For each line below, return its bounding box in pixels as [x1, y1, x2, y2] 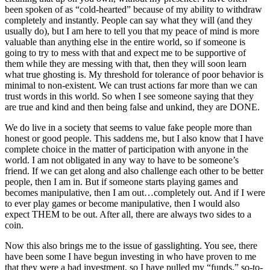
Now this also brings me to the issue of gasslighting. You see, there [5, 240, 257, 251]
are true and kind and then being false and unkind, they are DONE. [5, 101, 260, 112]
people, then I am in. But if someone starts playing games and [5, 176, 238, 187]
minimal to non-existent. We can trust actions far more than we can [5, 80, 257, 90]
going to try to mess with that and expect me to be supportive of [5, 47, 246, 58]
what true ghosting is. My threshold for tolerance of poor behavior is [5, 69, 263, 80]
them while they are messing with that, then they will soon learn [5, 58, 246, 69]
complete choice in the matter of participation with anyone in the [5, 143, 248, 154]
